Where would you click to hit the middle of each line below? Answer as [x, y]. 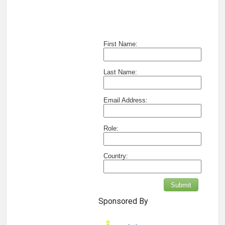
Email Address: [126, 100]
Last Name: [120, 72]
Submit [181, 185]
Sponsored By [123, 201]
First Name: [121, 44]
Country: [116, 156]
